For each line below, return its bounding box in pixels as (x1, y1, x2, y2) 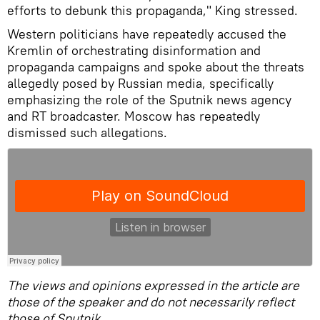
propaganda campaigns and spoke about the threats (7, 59, 304, 76)
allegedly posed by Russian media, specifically (7, 75, 274, 92)
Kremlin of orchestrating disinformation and (7, 42, 261, 59)
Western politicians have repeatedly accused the (7, 26, 286, 43)
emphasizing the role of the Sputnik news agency (7, 91, 291, 109)
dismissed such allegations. (7, 124, 167, 141)
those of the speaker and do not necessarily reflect (7, 294, 294, 311)
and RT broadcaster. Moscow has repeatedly (7, 108, 260, 125)
